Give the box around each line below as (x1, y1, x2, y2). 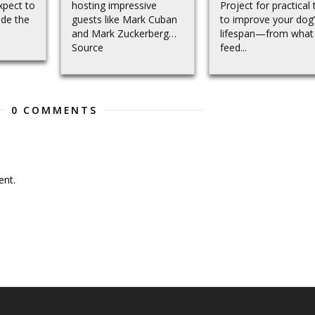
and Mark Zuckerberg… (72, 27, 176, 40)
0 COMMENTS (11, 103, 98, 117)
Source (72, 41, 103, 54)
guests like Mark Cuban (72, 13, 177, 26)
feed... (220, 41, 247, 54)
